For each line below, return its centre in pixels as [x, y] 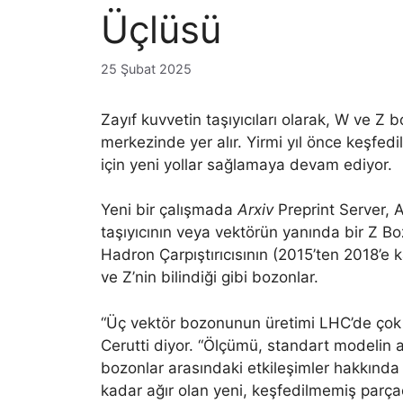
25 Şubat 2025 [146, 68]
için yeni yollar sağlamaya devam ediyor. [246, 164]
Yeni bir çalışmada [169, 210]
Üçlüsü [161, 30]
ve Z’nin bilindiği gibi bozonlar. [210, 278]
